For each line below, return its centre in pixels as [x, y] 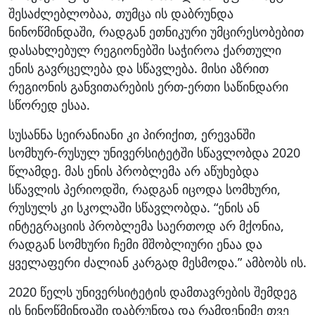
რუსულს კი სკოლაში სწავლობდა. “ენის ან [134, 208]
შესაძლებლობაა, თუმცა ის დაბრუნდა [121, 14]
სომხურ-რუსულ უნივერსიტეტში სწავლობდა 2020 [154, 153]
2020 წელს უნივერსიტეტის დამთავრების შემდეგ [153, 292]
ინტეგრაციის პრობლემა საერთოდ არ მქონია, [146, 226]
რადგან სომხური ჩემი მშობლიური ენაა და [135, 244]
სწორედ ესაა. [49, 105]
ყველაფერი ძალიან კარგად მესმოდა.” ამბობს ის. [157, 263]
